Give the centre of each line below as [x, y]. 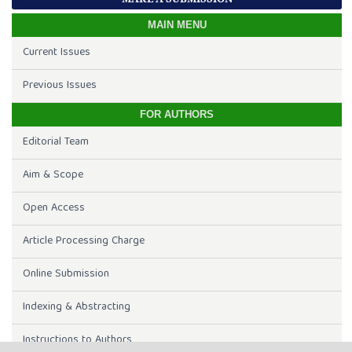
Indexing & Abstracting [76, 308]
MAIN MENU [177, 25]
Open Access [53, 209]
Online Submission [66, 275]
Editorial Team [55, 143]
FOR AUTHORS [177, 115]
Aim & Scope [53, 176]
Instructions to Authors [77, 341]
